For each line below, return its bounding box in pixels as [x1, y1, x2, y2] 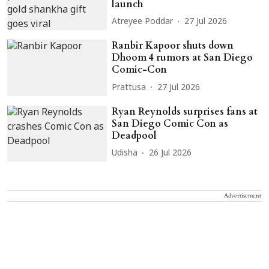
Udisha [112, 148, 138, 159]
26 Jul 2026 [149, 148, 192, 159]
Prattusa [112, 82, 147, 93]
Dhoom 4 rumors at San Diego [112, 51, 253, 65]
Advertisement [224, 192, 261, 201]
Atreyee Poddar [112, 17, 174, 28]
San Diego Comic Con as [112, 116, 229, 130]
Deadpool [112, 128, 157, 142]
